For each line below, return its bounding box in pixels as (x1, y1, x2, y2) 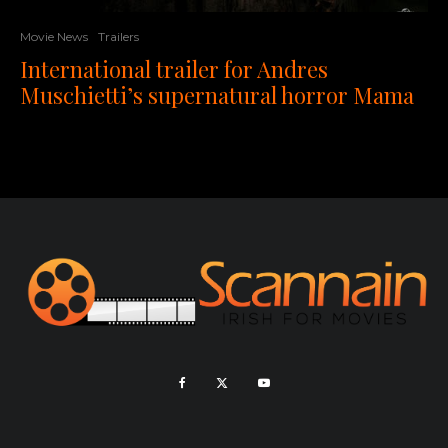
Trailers (98, 29, 139, 45)
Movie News (20, 29, 88, 45)
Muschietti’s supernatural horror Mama (20, 80, 414, 111)
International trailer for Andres (20, 54, 328, 85)
